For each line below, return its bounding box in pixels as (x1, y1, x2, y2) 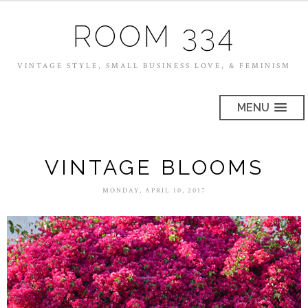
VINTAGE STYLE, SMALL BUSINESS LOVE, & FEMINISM (17, 61, 291, 71)
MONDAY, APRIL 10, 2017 (102, 186, 206, 195)
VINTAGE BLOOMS (44, 155, 264, 179)
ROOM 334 (72, 19, 236, 54)
